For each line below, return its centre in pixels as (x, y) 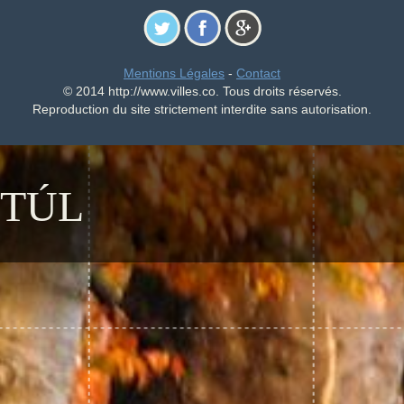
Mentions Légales (174, 73)
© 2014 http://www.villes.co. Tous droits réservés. (202, 91)
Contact (258, 73)
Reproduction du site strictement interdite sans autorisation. (202, 109)
